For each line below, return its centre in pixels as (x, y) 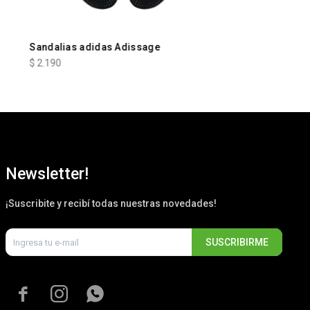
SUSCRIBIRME (237, 243)
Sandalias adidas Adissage (95, 47)
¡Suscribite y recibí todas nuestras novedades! (111, 204)
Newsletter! (47, 174)
